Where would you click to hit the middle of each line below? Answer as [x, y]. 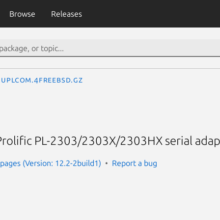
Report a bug [135, 163]
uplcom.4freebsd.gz [42, 80]
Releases [66, 14]
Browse [22, 14]
